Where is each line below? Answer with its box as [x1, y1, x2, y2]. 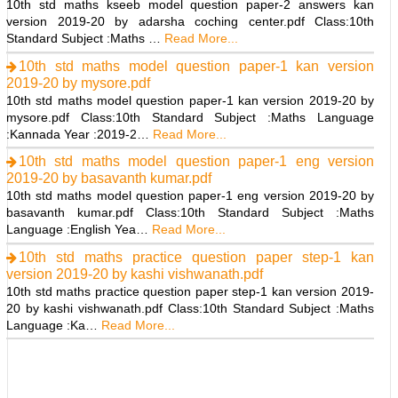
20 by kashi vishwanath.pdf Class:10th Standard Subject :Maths [6, 300, 374, 315]
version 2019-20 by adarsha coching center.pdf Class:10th [6, 14, 374, 29]
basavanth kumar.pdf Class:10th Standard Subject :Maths [6, 205, 374, 220]
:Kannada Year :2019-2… [6, 126, 149, 141]
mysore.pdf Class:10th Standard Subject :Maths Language [6, 109, 374, 124]
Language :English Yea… [6, 222, 148, 237]
